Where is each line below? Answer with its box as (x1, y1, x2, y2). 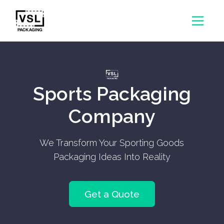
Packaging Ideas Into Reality (53, 151, 170, 162)
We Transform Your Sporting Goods (39, 137, 184, 148)
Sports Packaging (32, 82, 191, 105)
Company (68, 105, 155, 128)
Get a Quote (84, 188, 139, 200)
